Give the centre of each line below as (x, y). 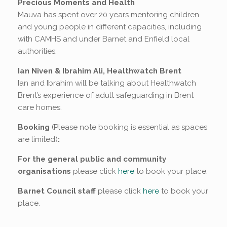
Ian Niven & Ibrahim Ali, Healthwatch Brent (100, 71)
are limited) (38, 139)
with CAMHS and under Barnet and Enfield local (104, 39)
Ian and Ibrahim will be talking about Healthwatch (107, 83)
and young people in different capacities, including (110, 27)
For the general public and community (92, 159)
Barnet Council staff (58, 191)
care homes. (40, 107)
